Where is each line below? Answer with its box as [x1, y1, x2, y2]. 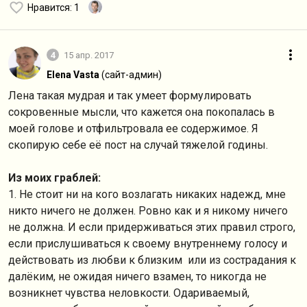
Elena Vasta [47, 69, 99, 80]
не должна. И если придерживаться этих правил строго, [8, 221, 295, 234]
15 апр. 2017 [64, 49, 114, 60]
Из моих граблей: [8, 171, 101, 184]
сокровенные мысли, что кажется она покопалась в [8, 106, 275, 119]
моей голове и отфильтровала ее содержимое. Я [8, 122, 258, 135]
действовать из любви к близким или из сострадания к [8, 254, 296, 267]
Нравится [27, 2, 70, 13]
